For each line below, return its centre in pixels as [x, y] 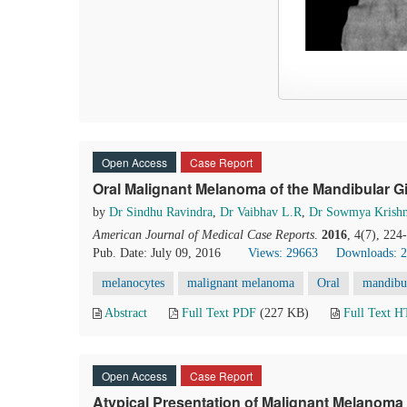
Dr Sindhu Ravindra [161, 212]
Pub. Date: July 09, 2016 [157, 253]
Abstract [126, 313]
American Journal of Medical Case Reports [203, 235]
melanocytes [133, 283]
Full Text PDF [219, 313]
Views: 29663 [283, 253]
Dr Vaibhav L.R [261, 212]
